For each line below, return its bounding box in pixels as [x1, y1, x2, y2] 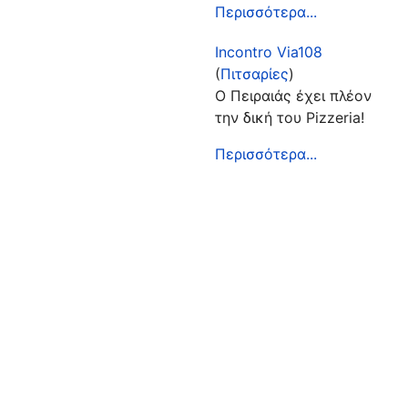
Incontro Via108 [214, 42, 322, 61]
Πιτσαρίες [219, 64, 289, 83]
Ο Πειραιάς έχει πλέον [214, 86, 372, 105]
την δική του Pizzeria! [214, 107, 364, 127]
